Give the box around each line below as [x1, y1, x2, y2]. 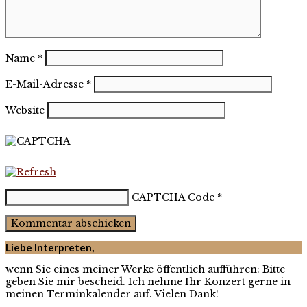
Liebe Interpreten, [5, 241, 94, 254]
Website [5, 104, 45, 116]
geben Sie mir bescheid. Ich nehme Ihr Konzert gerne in [5, 275, 291, 288]
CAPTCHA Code [132, 191, 214, 204]
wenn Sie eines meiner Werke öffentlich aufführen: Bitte [5, 263, 285, 275]
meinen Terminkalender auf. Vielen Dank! [5, 288, 219, 300]
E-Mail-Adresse [5, 78, 86, 90]
